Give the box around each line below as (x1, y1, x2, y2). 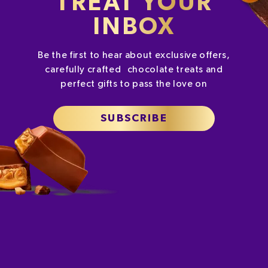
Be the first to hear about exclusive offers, (38, 50, 230, 60)
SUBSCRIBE (100, 113, 167, 124)
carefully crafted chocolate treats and (45, 65, 223, 74)
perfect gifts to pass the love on (60, 79, 208, 89)
